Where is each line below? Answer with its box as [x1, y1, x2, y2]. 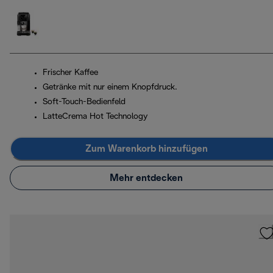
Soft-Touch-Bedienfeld [43, 98, 126, 107]
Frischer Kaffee [43, 69, 98, 77]
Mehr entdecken [110, 173, 183, 183]
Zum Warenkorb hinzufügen [85, 144, 208, 154]
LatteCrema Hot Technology [43, 113, 147, 121]
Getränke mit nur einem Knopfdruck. [43, 83, 177, 92]
